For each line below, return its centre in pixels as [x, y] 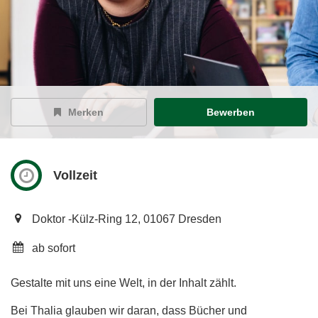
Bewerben [231, 113]
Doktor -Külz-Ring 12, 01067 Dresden [127, 219]
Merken [86, 113]
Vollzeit [75, 176]
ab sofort [54, 248]
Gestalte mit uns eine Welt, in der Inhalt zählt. [125, 283]
